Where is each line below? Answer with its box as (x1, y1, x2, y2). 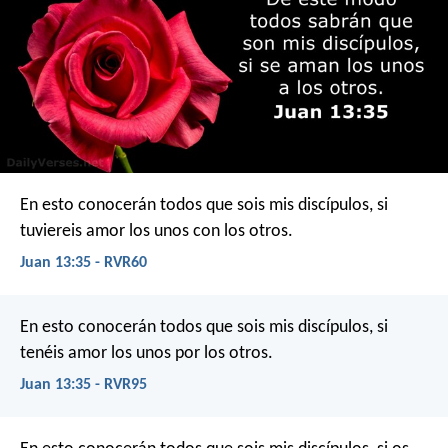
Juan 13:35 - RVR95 (20, 377, 147, 394)
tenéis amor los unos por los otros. (20, 343, 273, 363)
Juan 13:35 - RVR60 (20, 254, 147, 271)
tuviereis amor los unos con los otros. (20, 221, 293, 241)
